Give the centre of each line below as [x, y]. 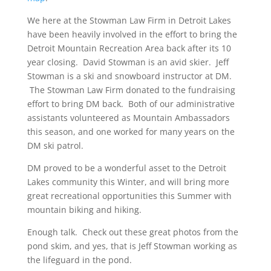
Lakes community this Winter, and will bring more [128, 181]
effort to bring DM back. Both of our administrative [131, 103]
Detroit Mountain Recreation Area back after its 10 [129, 48]
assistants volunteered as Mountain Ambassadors [128, 117]
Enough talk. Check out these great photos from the [132, 232]
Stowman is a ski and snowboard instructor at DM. [129, 76]
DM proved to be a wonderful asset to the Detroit [126, 168]
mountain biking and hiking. [84, 209]
